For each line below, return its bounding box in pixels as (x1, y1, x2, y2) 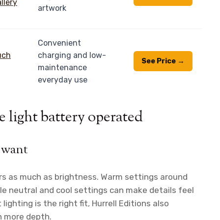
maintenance (38, 62, 87, 72)
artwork (38, 3, 66, 13)
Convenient (38, 38, 81, 48)
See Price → (141, 56, 185, 65)
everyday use (38, 75, 87, 84)
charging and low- (38, 50, 106, 60)
